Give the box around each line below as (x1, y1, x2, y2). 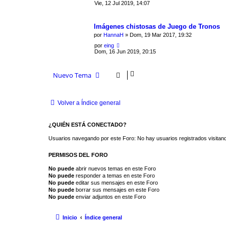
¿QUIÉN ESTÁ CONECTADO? (48, 121, 127, 128)
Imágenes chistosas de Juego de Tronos (94, 22, 220, 30)
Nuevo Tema (53, 70, 91, 80)
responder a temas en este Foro (74, 172, 155, 179)
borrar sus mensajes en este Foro (74, 186, 159, 193)
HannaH (103, 32, 124, 38)
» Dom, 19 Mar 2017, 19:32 (124, 32, 192, 38)
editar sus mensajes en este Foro (74, 179, 158, 186)
